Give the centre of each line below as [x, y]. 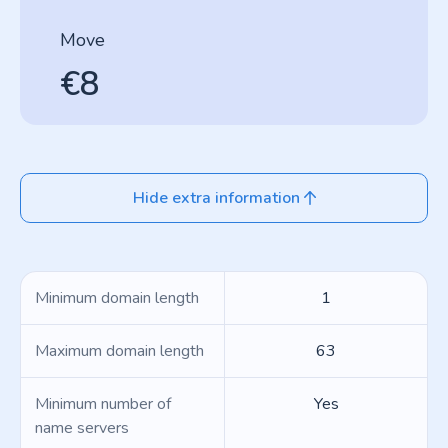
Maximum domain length [119, 351]
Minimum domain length [117, 298]
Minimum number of [103, 404]
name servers [82, 428]
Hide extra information [216, 198]
